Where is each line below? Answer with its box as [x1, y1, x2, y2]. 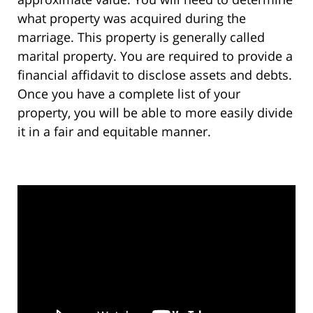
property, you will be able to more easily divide [17, 104, 293, 122]
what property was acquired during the [17, 10, 246, 27]
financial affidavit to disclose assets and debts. [17, 66, 292, 84]
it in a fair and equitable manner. [17, 123, 211, 140]
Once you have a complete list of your [17, 85, 240, 103]
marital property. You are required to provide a [17, 48, 293, 65]
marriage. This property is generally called [17, 29, 265, 46]
